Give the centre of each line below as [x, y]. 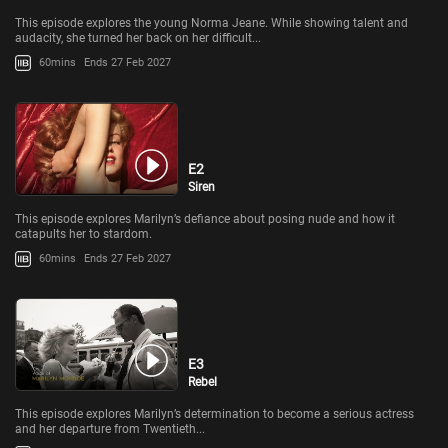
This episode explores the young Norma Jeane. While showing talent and [211, 22]
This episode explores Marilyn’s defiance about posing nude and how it [205, 218]
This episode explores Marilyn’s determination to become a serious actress [214, 414]
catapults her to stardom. [83, 233]
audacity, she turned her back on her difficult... [138, 37]
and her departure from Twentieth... [110, 429]
